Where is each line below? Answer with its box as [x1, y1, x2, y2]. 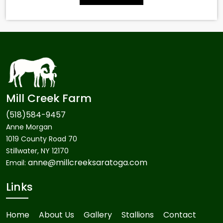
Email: [6, 158, 28, 168]
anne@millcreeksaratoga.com [28, 157, 147, 169]
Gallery [84, 209, 112, 221]
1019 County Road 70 [6, 134, 77, 144]
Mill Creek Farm [6, 91, 92, 107]
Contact [163, 209, 196, 221]
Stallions [121, 209, 154, 221]
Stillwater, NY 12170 [6, 146, 69, 156]
